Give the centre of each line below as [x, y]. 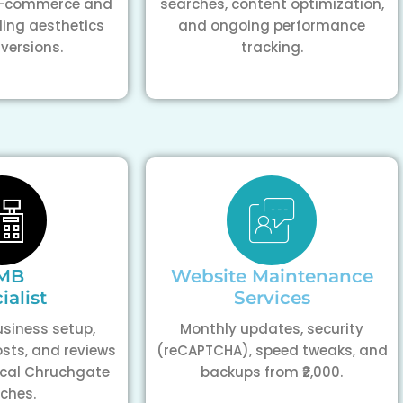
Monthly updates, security [272, 329]
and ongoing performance [272, 26]
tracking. [272, 47]
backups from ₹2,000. [272, 372]
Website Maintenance [272, 276]
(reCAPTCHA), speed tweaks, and [272, 350]
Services [272, 298]
